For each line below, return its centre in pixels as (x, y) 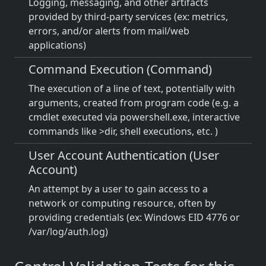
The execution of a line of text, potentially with (132, 88)
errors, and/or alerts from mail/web (109, 31)
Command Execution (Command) (120, 69)
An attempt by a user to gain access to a (118, 189)
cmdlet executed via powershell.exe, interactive (134, 117)
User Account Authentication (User (124, 155)
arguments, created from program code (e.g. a (134, 103)
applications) (57, 45)
